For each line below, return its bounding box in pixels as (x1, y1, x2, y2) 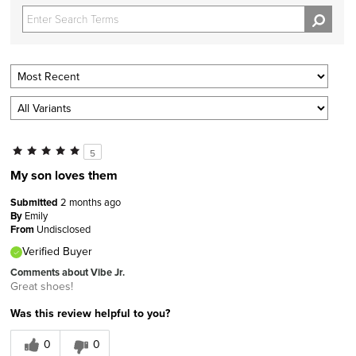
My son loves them (10, 165, 118, 184)
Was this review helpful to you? (10, 304, 170, 321)
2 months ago (60, 194, 121, 209)
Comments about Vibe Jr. (10, 264, 125, 280)
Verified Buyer (22, 242, 92, 259)
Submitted (10, 194, 60, 210)
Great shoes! (10, 277, 73, 294)
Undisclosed (37, 221, 91, 236)
